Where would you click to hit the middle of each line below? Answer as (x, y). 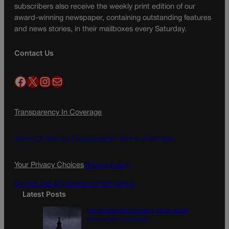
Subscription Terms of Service (125, 139)
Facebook (17, 81)
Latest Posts (44, 194)
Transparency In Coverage (58, 113)
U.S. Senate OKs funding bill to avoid (137, 211)
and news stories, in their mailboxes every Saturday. (100, 29)
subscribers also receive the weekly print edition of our (105, 7)
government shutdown (118, 220)
